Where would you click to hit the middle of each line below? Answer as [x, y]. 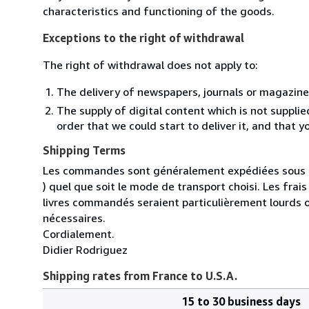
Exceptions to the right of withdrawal [143, 38]
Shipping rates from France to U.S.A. [140, 276]
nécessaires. [74, 218]
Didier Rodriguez [85, 249]
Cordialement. [79, 233]
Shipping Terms [84, 150]
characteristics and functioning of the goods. [159, 11]
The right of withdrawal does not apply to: [150, 64]
